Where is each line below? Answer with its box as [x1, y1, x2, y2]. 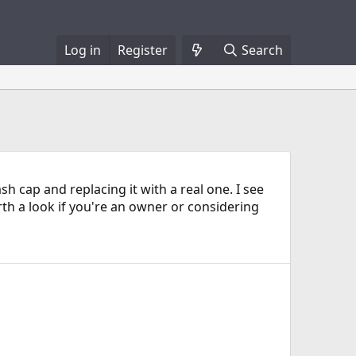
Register [117, 41, 168, 59]
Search [242, 41, 283, 59]
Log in [64, 41, 101, 59]
